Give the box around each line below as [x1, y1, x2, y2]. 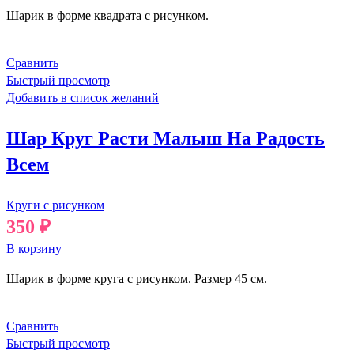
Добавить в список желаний [6, 91, 159, 105]
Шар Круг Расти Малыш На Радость [6, 128, 325, 149]
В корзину [6, 242, 62, 256]
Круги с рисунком [6, 198, 104, 213]
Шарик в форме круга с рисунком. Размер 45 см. [6, 272, 267, 286]
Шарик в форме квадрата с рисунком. [6, 9, 209, 23]
